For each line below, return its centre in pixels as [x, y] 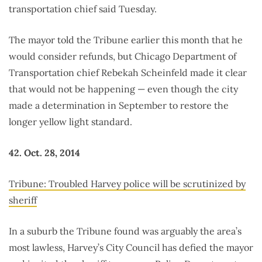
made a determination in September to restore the [119, 106]
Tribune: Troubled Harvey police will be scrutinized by [127, 184]
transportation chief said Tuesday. [83, 9]
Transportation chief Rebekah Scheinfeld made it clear [128, 73]
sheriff [23, 200]
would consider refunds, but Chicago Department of [123, 56]
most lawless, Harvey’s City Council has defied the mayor [131, 248]
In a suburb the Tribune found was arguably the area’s [125, 231]
